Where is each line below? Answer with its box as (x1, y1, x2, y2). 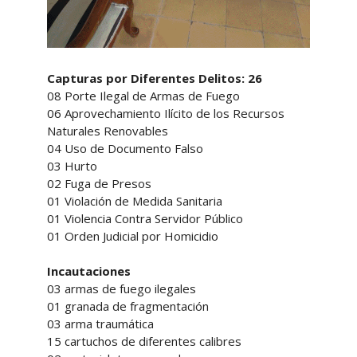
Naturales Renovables (46, 122, 171, 139)
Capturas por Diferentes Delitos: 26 (46, 69, 265, 86)
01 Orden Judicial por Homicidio (46, 227, 222, 244)
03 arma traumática (46, 315, 157, 331)
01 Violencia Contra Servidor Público (46, 210, 249, 226)
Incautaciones (46, 262, 134, 279)
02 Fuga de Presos (46, 175, 155, 191)
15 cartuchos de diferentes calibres (46, 332, 245, 349)
